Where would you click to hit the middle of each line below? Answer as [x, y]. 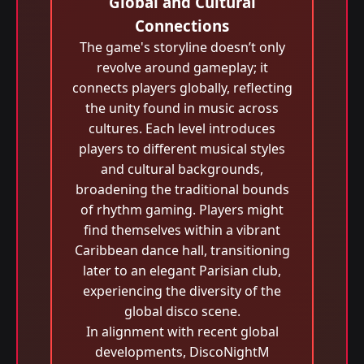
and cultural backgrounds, [182, 169]
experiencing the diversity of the [182, 291]
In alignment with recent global [182, 331]
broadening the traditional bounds [182, 189]
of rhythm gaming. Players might [182, 210]
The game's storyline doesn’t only [182, 47]
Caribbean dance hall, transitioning [182, 250]
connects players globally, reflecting [182, 88]
